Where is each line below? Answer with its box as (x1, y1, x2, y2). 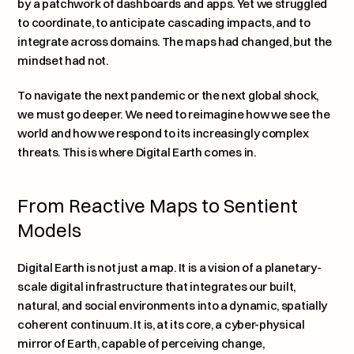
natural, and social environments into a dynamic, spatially (17, 298, 328, 313)
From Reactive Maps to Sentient (17, 194, 299, 217)
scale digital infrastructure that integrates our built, (17, 279, 296, 294)
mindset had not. (17, 53, 108, 68)
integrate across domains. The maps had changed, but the (17, 34, 332, 49)
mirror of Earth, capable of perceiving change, (17, 336, 265, 351)
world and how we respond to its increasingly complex (17, 126, 309, 141)
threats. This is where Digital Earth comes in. (17, 145, 256, 160)
